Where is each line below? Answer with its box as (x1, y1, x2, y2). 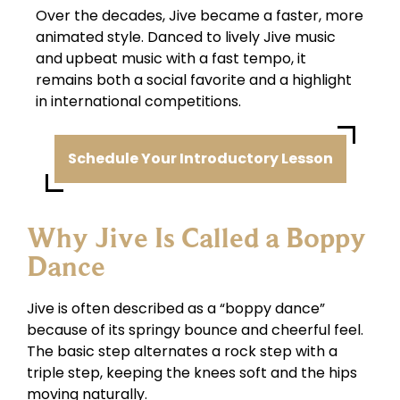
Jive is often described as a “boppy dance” (27, 297, 325, 319)
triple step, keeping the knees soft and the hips (27, 362, 357, 383)
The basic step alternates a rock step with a (27, 340, 337, 362)
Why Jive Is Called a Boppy (27, 221, 366, 254)
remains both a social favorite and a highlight (36, 70, 352, 91)
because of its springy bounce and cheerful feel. (27, 319, 363, 340)
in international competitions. (36, 91, 241, 112)
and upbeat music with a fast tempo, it (36, 48, 306, 70)
